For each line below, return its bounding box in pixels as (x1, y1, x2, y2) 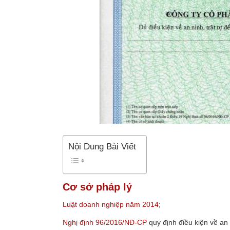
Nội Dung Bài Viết (68, 142, 136, 152)
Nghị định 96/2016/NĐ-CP (63, 218, 147, 226)
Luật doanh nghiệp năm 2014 (63, 200, 159, 208)
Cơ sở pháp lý (63, 181, 132, 193)
